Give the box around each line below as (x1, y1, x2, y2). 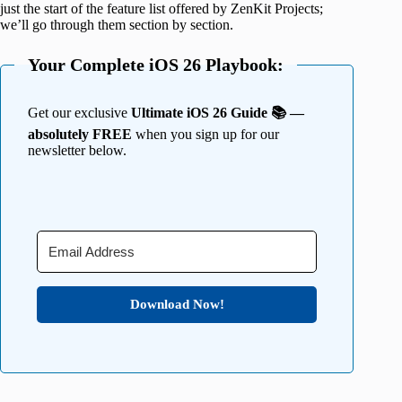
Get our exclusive (28, 105, 131, 121)
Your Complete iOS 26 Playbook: (28, 55, 284, 75)
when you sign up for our (132, 127, 279, 143)
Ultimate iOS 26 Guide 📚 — (131, 105, 304, 121)
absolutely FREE (28, 127, 132, 143)
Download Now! (129, 297, 224, 312)
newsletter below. (28, 143, 127, 159)
